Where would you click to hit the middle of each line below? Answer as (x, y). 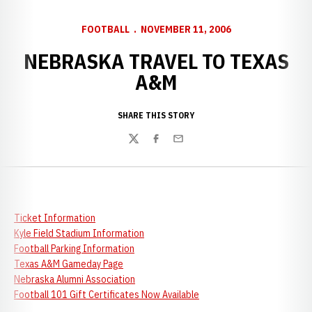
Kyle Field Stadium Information (79, 233)
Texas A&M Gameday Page (69, 264)
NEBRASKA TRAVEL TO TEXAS (156, 61)
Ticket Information (55, 218)
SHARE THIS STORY (156, 115)
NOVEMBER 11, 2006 (186, 29)
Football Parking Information (74, 249)
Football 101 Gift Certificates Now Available (107, 295)
